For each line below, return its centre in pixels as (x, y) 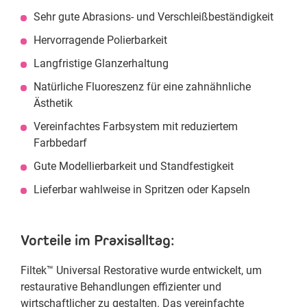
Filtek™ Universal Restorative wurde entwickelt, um (141, 270)
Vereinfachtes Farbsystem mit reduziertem (136, 126)
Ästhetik (53, 103)
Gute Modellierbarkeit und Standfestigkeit (134, 166)
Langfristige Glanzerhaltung (101, 63)
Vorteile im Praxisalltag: (98, 240)
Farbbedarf (60, 143)
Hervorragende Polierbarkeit (100, 40)
